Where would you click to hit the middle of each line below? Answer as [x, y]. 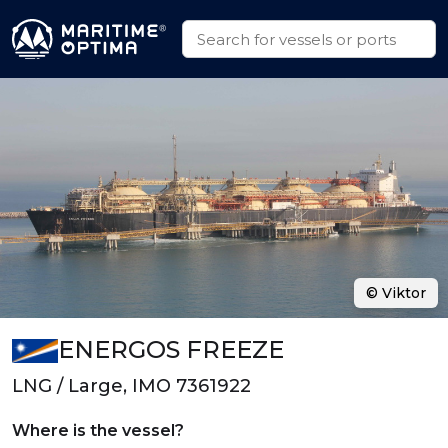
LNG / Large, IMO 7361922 [131, 386]
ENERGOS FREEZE [170, 349]
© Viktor [396, 293]
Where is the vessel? [98, 430]
